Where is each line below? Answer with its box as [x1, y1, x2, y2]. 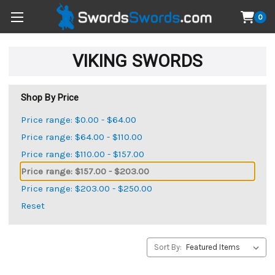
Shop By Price [21, 92, 79, 103]
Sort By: [154, 242, 182, 252]
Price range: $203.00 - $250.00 [21, 182, 152, 194]
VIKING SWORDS [72, 51, 203, 71]
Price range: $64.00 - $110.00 [21, 131, 142, 142]
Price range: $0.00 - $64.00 [21, 114, 136, 125]
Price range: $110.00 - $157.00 [21, 148, 144, 160]
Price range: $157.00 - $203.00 [21, 165, 149, 177]
